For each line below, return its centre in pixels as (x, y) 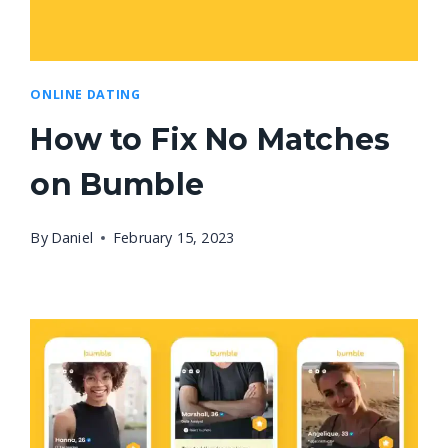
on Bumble (117, 185)
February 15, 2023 (173, 237)
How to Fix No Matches (210, 140)
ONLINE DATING (85, 94)
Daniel (71, 237)
